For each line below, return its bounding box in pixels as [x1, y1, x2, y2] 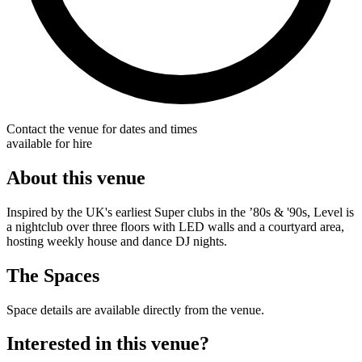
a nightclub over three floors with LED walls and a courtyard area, [6, 219, 344, 234]
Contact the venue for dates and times [6, 121, 197, 136]
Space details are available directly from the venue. [6, 302, 264, 317]
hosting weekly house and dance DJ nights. [6, 234, 227, 248]
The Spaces [6, 264, 99, 286]
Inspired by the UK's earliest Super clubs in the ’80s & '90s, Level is [6, 204, 354, 219]
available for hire [6, 136, 92, 150]
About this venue [6, 166, 145, 188]
